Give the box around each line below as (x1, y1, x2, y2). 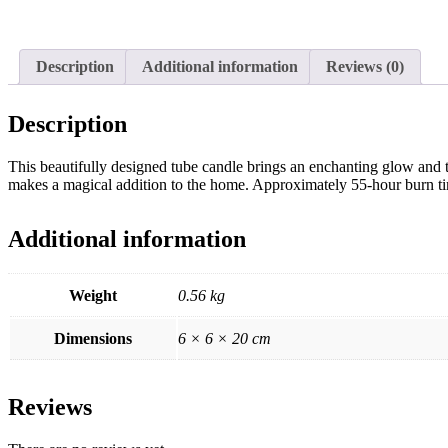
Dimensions (54, 329, 132, 347)
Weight (69, 286, 117, 304)
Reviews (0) (326, 58, 404, 76)
